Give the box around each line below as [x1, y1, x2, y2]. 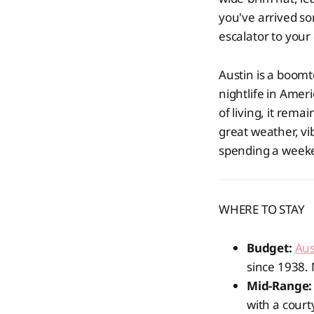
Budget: [247, 240, 292, 256]
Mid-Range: [247, 278, 313, 294]
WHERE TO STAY [219, 201, 305, 217]
